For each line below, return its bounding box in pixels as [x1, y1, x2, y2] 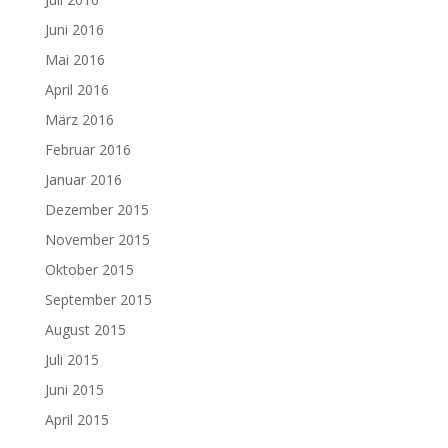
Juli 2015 [44, 350, 99, 369]
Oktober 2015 [44, 260, 134, 279]
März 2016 [44, 110, 114, 129]
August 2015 [44, 320, 126, 339]
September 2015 [44, 290, 152, 309]
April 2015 [44, 410, 109, 429]
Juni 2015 [44, 380, 104, 399]
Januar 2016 [44, 170, 122, 189]
